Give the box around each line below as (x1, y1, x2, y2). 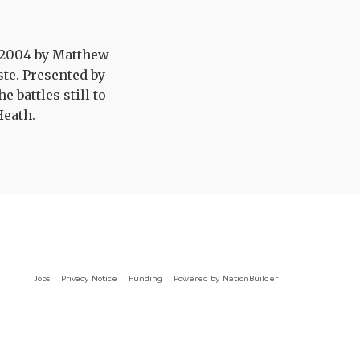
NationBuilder (222, 272, 278, 284)
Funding (128, 272, 162, 284)
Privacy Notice (60, 272, 117, 284)
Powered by (173, 272, 223, 284)
